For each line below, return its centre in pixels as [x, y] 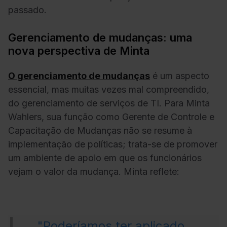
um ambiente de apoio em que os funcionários [105, 158]
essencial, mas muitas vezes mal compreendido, [109, 89]
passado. [27, 10]
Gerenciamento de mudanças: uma [100, 38]
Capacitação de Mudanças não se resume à [100, 130]
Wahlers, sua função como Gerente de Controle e [111, 117]
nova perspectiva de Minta [79, 51]
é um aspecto [180, 75]
